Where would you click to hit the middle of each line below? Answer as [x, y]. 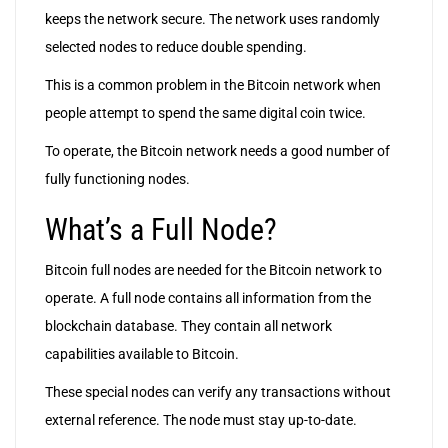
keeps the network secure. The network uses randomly [212, 19]
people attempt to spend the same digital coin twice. [205, 113]
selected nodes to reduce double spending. [176, 47]
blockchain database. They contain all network [188, 326]
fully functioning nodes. [117, 179]
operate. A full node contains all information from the [208, 298]
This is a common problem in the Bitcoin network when [213, 85]
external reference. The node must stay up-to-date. [201, 420]
